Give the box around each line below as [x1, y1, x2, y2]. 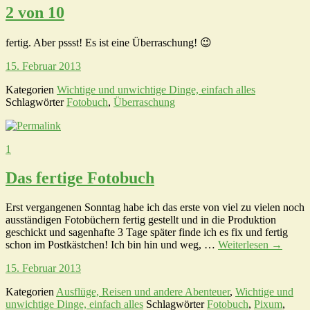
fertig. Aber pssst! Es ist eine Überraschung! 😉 [6, 36, 212, 48]
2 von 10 [6, 3, 64, 21]
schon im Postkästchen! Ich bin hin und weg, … [6, 239, 218, 251]
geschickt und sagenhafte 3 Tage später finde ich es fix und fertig [6, 226, 288, 239]
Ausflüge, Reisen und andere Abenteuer [56, 286, 230, 298]
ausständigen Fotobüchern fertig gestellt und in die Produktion [6, 214, 276, 226]
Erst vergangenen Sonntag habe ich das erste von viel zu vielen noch [6, 201, 304, 214]
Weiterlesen [218, 239, 271, 251]
